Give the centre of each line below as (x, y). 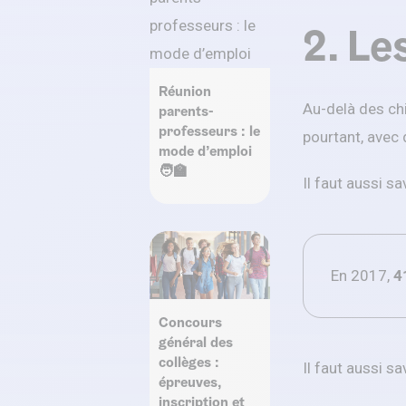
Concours (190, 322)
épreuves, (190, 382)
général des (196, 342)
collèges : (189, 362)
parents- (186, 111)
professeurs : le (209, 131)
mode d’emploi (205, 151)
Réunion (185, 91)
